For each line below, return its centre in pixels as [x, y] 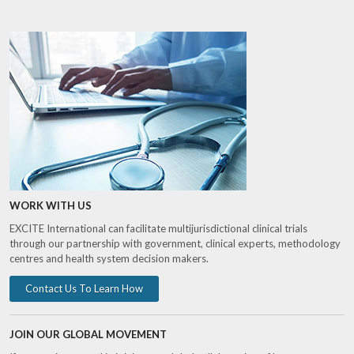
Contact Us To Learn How [85, 289]
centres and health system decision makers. [109, 259]
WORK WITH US [51, 206]
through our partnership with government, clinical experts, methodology [175, 244]
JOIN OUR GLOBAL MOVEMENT [88, 335]
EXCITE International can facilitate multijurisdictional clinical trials [159, 229]
